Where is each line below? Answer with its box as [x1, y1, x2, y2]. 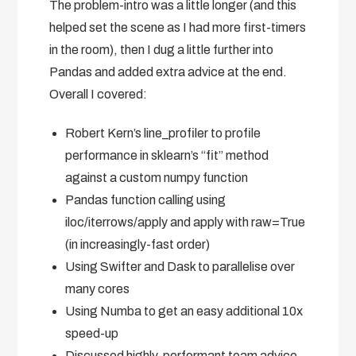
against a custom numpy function [65, 170, 249, 184]
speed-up [65, 326, 119, 340]
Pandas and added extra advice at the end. [49, 64, 288, 79]
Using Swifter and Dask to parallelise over [65, 259, 296, 273]
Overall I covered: [49, 87, 148, 101]
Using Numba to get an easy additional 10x [65, 304, 304, 318]
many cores [65, 281, 130, 296]
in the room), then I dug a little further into [49, 42, 274, 56]
